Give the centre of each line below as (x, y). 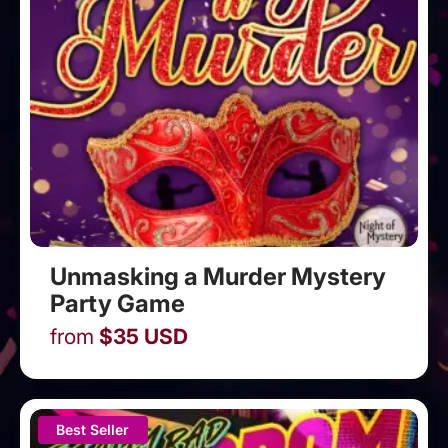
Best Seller (93, 429)
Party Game (117, 304)
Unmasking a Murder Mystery (218, 277)
